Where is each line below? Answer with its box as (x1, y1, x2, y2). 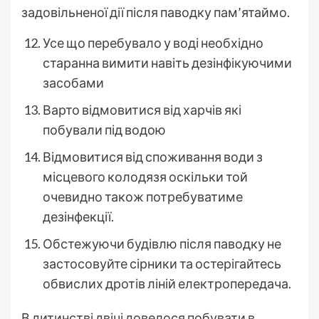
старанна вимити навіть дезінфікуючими (43, 54, 292, 70)
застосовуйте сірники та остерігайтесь (43, 255, 281, 271)
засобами (43, 74, 104, 90)
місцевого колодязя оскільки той (43, 168, 248, 184)
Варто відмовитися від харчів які (43, 101, 241, 117)
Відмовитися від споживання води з (43, 148, 263, 164)
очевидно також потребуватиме (43, 188, 243, 204)
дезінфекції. (43, 208, 114, 224)
